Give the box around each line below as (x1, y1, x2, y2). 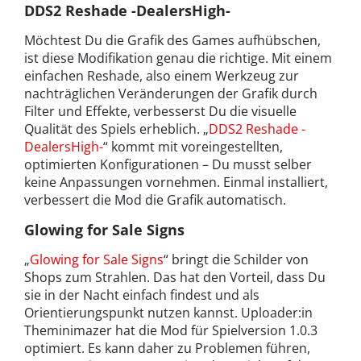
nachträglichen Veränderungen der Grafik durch (24, 85, 317, 103)
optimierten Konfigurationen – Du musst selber (24, 156, 312, 174)
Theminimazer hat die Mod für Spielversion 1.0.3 (24, 322, 317, 340)
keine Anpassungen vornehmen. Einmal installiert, (24, 173, 328, 192)
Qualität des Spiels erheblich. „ (24, 120, 209, 139)
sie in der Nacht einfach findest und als (24, 286, 259, 305)
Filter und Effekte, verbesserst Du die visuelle (24, 102, 297, 121)
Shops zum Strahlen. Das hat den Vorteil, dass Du (24, 268, 326, 287)
